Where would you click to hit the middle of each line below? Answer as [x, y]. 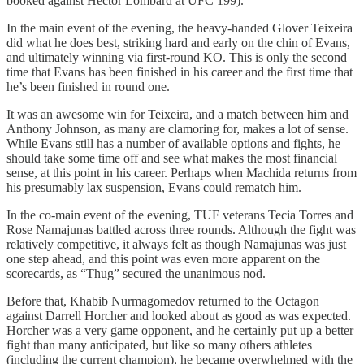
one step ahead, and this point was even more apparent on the [163, 259]
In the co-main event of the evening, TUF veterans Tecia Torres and [180, 215]
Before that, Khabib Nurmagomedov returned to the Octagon [163, 301]
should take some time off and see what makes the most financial [172, 158]
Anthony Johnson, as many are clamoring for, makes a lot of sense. [178, 129]
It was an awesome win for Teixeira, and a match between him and [178, 115]
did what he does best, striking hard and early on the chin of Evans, [178, 43]
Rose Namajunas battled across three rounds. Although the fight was [181, 230]
